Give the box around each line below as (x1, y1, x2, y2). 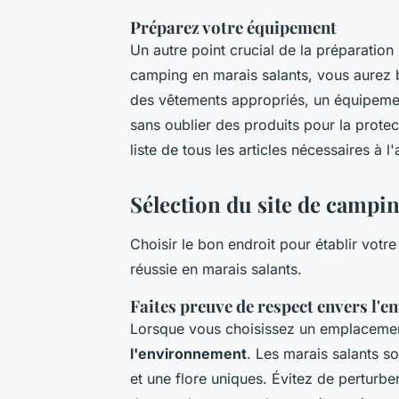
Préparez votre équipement (130, 16, 337, 39)
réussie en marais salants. (130, 260, 302, 279)
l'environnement (130, 345, 247, 363)
